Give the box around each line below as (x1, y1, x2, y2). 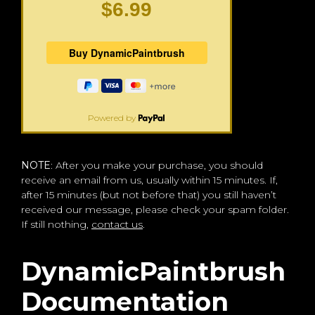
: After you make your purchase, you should (51, 159, 263, 172)
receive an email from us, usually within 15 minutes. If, (21, 174, 278, 187)
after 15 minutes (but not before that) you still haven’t (21, 188, 276, 202)
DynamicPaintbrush (21, 256, 285, 288)
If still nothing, (21, 218, 91, 231)
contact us (91, 218, 143, 231)
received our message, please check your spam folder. (21, 203, 289, 217)
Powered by (87, 112, 138, 124)
